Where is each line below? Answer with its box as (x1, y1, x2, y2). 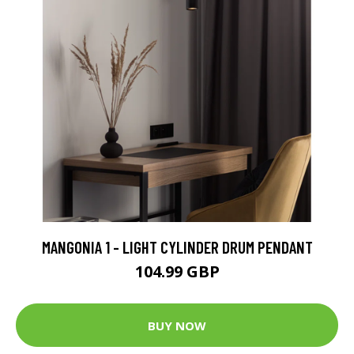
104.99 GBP (134, 261, 220, 282)
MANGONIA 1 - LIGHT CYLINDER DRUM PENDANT (41, 237, 313, 257)
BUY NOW (148, 317, 206, 333)
